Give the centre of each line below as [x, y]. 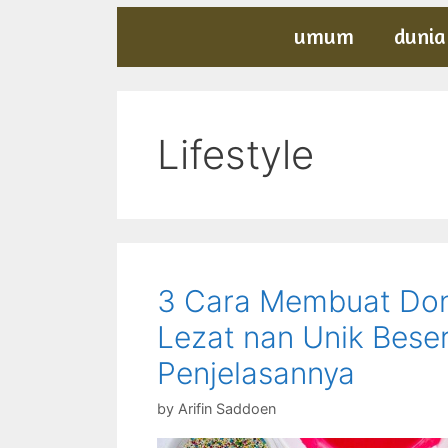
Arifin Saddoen [227, 409]
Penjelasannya [256, 373]
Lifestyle [235, 154]
